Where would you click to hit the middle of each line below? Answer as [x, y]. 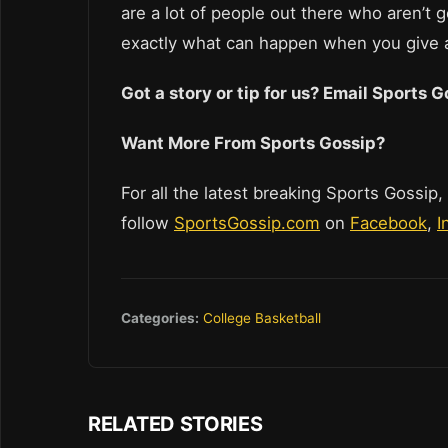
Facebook [388, 222]
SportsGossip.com [247, 222]
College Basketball [262, 318]
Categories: [160, 318]
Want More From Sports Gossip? [255, 142]
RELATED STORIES [175, 424]
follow [147, 222]
